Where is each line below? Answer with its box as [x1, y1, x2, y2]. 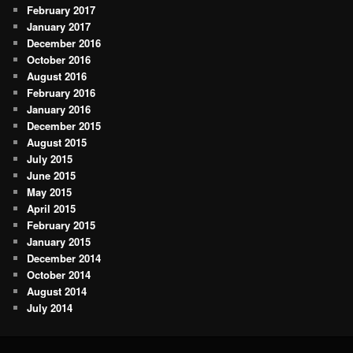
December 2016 [27, 35, 102, 51]
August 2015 [27, 135, 87, 150]
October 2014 [27, 267, 91, 283]
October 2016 [27, 52, 91, 68]
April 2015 [27, 201, 76, 217]
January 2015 [27, 234, 91, 250]
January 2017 [27, 19, 91, 35]
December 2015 [27, 118, 102, 134]
